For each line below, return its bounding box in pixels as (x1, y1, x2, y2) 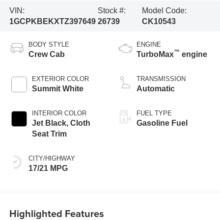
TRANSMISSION (137, 75, 186, 83)
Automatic (137, 84, 175, 93)
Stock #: (97, 6, 126, 15)
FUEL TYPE (137, 110, 172, 117)
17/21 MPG (28, 164, 68, 173)
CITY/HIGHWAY (28, 155, 75, 163)
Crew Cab (28, 50, 65, 59)
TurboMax (137, 50, 174, 59)
